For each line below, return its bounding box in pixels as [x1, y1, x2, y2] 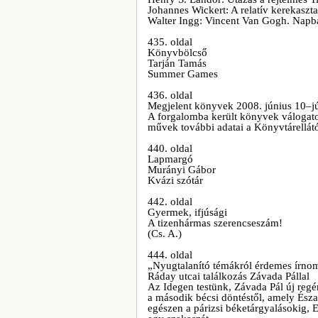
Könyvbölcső [148, 47, 207, 58]
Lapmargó [148, 153, 193, 165]
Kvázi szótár [148, 175, 203, 186]
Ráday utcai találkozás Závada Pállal [148, 270, 309, 282]
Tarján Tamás [148, 57, 207, 69]
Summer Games [148, 68, 218, 79]
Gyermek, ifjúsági [148, 207, 227, 218]
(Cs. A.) [148, 228, 182, 239]
